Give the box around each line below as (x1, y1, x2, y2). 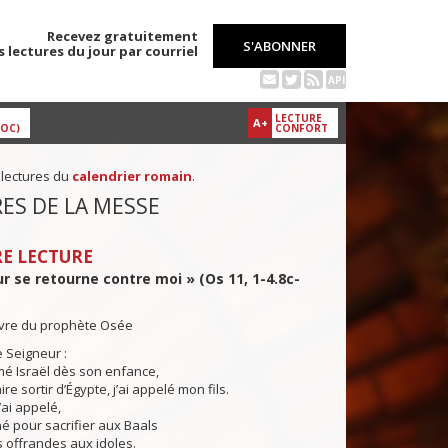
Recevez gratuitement (47, 27, 198, 45)
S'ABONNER (243, 37, 316, 55)
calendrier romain (71, 167, 192, 186)
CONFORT (275, 121, 328, 136)
